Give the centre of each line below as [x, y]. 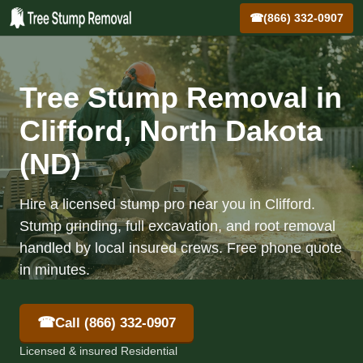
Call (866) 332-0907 [115, 322]
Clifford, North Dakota [171, 131]
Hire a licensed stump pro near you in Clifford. [167, 204]
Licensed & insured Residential [98, 351]
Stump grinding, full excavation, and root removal [177, 226]
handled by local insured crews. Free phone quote [181, 248]
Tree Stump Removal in [181, 98]
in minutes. [55, 270]
